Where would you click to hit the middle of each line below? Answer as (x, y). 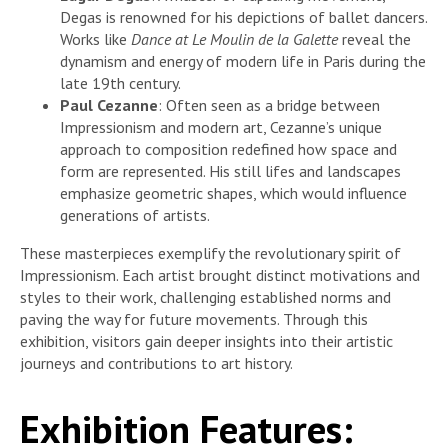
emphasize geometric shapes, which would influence (233, 192)
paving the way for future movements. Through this (194, 318)
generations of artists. (135, 214)
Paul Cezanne (109, 104)
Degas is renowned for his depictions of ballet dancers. (243, 16)
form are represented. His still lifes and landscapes (230, 170)
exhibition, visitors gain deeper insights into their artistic (206, 340)
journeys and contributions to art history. (156, 362)
